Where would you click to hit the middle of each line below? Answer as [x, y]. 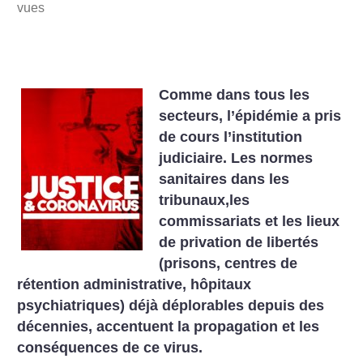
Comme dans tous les [235, 95]
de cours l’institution [231, 137]
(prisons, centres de [228, 263]
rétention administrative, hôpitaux [135, 284]
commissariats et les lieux [250, 221]
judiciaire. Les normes [236, 158]
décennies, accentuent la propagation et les [169, 327]
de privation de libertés [239, 242]
